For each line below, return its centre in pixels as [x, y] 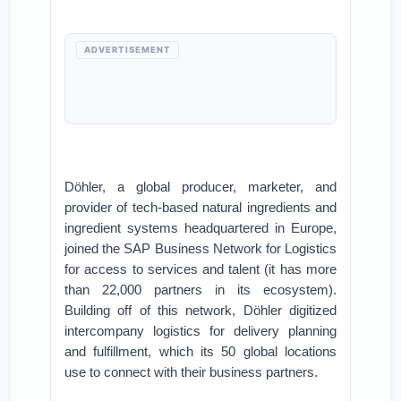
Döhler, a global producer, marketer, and [200, 187]
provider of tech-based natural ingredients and [200, 207]
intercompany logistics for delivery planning [200, 331]
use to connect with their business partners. [192, 372]
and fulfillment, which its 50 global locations [200, 351]
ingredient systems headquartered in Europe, [200, 228]
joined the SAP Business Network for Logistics [200, 248]
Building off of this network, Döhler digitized [200, 310]
